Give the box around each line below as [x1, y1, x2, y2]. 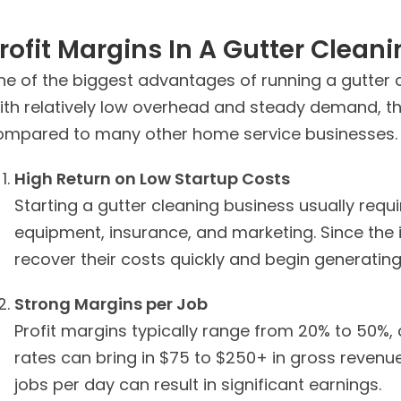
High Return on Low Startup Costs [14, 167, 290, 190]
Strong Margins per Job [14, 293, 208, 315]
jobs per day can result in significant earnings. [14, 373, 381, 396]
